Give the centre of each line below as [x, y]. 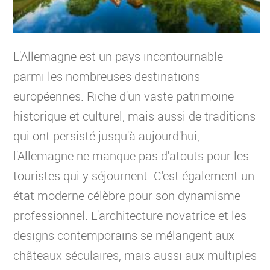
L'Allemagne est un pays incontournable [118, 56]
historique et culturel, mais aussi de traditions [134, 116]
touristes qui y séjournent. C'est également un [134, 176]
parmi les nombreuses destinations [107, 76]
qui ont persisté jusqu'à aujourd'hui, [106, 136]
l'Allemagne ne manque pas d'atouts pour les [131, 156]
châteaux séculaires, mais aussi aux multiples [135, 255]
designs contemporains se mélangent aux [124, 235]
